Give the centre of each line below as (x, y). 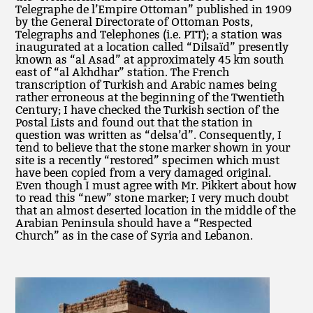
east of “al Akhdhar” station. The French (123, 73)
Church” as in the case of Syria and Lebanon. (134, 236)
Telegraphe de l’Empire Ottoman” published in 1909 (154, 10)
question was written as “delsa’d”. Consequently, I (149, 136)
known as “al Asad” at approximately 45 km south (150, 60)
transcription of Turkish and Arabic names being (146, 85)
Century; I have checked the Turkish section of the (147, 110)
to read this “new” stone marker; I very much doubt (152, 198)
